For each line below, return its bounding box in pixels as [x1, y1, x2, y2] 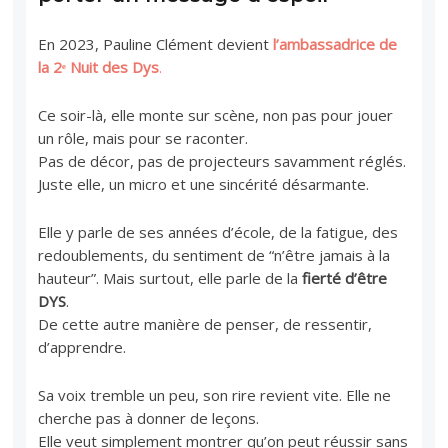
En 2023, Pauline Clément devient [38, 33, 274, 54]
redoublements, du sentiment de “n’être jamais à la [38, 244, 391, 265]
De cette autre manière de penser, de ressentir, [38, 313, 373, 334]
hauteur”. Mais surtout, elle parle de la [38, 267, 303, 288]
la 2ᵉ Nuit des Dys [38, 56, 160, 77]
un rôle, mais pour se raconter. [38, 127, 249, 148]
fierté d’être [302, 267, 388, 288]
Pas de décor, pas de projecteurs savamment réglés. [38, 150, 407, 171]
